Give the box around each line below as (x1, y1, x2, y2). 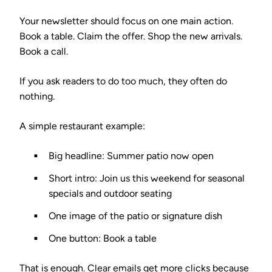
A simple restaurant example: (19, 120, 145, 132)
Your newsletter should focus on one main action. (19, 15, 233, 27)
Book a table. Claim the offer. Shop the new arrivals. (19, 30, 242, 42)
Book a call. (19, 45, 68, 57)
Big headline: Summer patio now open (49, 149, 214, 161)
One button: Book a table (49, 232, 157, 244)
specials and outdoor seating (49, 187, 172, 199)
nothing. (19, 90, 55, 102)
